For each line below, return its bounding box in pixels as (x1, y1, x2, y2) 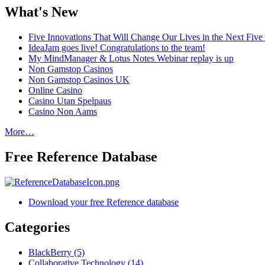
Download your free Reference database (28, 197, 179, 208)
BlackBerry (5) (28, 247, 85, 257)
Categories (5, 219, 70, 235)
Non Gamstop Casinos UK (28, 75, 130, 85)
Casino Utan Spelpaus (28, 96, 111, 106)
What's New (5, 4, 78, 20)
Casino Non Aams (28, 106, 97, 117)
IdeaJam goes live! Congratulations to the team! (28, 43, 205, 53)
